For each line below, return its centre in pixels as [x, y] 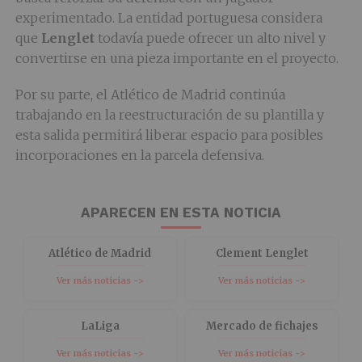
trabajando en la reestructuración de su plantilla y [169, 115]
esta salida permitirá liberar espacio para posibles [169, 135]
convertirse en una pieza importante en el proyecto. [177, 58]
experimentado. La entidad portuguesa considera [168, 18]
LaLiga [100, 326]
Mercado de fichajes [262, 326]
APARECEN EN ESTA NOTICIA [181, 213]
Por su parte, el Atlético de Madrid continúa [150, 95]
